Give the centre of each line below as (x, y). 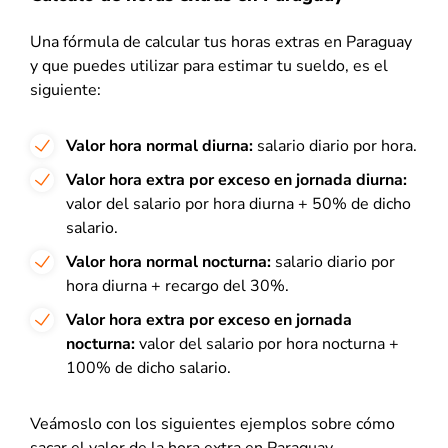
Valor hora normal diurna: (161, 146)
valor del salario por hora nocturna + (269, 344)
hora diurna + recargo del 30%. (177, 286)
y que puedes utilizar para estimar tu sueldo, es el (209, 66)
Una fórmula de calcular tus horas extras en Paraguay (221, 42)
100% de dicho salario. (148, 368)
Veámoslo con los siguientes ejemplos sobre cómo (212, 424)
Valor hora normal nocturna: (170, 262)
